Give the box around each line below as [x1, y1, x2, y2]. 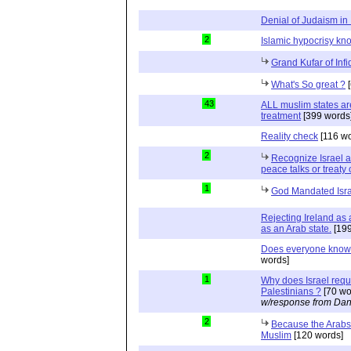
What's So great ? [271, 78, 346, 90]
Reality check [261, 130, 318, 142]
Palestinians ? [261, 285, 321, 297]
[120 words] [291, 329, 343, 341]
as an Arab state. [261, 223, 331, 234]
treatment [261, 110, 301, 121]
